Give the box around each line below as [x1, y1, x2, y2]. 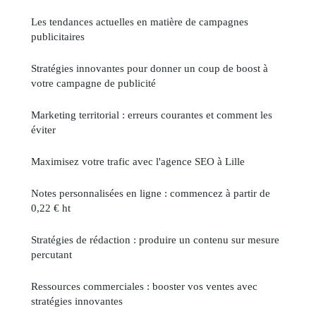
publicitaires [31, 30, 85, 43]
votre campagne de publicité [31, 77, 156, 90]
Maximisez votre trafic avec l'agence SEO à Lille [31, 155, 245, 168]
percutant [31, 248, 72, 261]
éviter [31, 123, 56, 136]
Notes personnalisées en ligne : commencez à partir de [31, 187, 270, 200]
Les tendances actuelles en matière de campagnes [31, 16, 248, 28]
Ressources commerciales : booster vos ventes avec [31, 280, 257, 293]
